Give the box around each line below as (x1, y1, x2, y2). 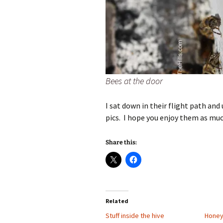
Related (106, 197, 128, 205)
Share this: (106, 139, 137, 146)
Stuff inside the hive (106, 211, 164, 220)
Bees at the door (106, 75, 163, 87)
